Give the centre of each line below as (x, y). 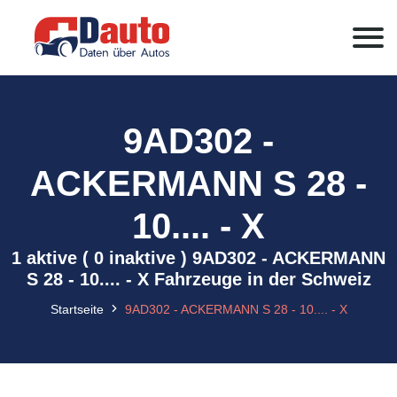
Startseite (77, 309)
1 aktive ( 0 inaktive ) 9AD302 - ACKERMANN (198, 258)
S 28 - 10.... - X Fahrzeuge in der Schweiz (198, 279)
